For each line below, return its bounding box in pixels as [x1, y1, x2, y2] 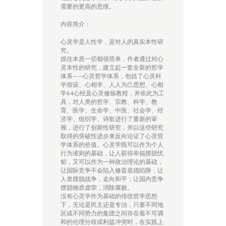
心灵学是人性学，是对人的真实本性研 [61, 38, 163, 46]
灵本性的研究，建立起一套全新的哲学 [61, 64, 163, 72]
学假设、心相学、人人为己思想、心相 [61, 81, 163, 89]
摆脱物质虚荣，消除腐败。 [61, 184, 133, 192]
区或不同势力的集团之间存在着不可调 [61, 209, 163, 217]
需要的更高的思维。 [61, 3, 115, 11]
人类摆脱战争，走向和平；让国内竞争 [61, 175, 163, 183]
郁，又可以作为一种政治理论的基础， [61, 158, 163, 166]
